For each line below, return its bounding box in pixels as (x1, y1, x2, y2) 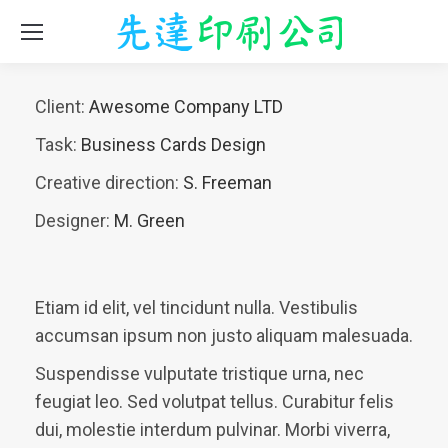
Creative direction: (35, 172, 179, 193)
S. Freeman (183, 172, 272, 193)
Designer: (35, 210, 110, 231)
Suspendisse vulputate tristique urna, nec (35, 363, 364, 384)
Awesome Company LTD (89, 96, 283, 117)
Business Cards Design (81, 134, 266, 155)
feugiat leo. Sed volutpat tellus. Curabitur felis (35, 391, 394, 412)
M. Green (114, 210, 185, 231)
